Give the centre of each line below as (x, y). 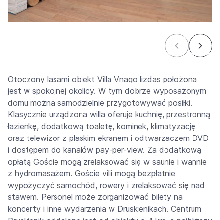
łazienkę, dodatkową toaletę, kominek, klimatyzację (102, 126)
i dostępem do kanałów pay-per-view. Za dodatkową (105, 150)
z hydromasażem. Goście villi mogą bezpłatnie (92, 173)
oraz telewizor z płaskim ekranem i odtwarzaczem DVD (108, 138)
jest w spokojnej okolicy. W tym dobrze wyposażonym (107, 91)
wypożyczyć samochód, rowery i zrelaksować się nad (106, 185)
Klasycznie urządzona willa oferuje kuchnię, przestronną (109, 114)
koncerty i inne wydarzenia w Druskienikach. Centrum (105, 208)
